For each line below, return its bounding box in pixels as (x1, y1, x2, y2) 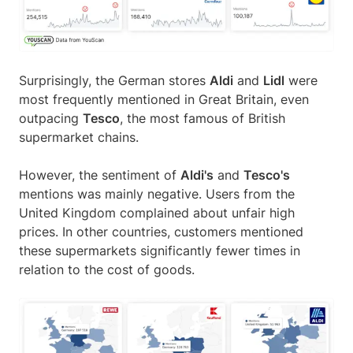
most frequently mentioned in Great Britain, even (19, 91, 309, 107)
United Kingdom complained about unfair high (19, 204, 295, 221)
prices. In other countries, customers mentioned (19, 223, 303, 240)
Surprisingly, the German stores (19, 72, 210, 88)
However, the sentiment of (19, 166, 180, 183)
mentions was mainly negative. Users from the (19, 185, 295, 202)
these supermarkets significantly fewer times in (19, 242, 300, 258)
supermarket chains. (19, 128, 143, 145)
